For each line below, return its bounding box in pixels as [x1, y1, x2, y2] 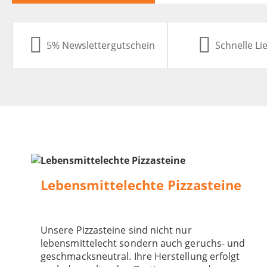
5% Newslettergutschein [46, 39, 155, 52]
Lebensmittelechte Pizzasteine [41, 176, 241, 195]
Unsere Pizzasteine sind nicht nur [41, 223, 192, 237]
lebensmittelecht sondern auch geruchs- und [41, 237, 246, 250]
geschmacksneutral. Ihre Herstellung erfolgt [41, 250, 240, 263]
